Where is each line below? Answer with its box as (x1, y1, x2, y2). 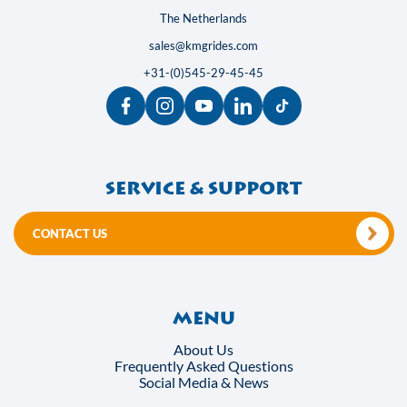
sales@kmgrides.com (149, 38, 258, 54)
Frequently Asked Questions (114, 357, 293, 375)
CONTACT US (32, 226, 107, 242)
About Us (174, 341, 233, 359)
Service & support (105, 177, 302, 201)
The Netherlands (160, 11, 247, 26)
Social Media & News (138, 373, 269, 392)
